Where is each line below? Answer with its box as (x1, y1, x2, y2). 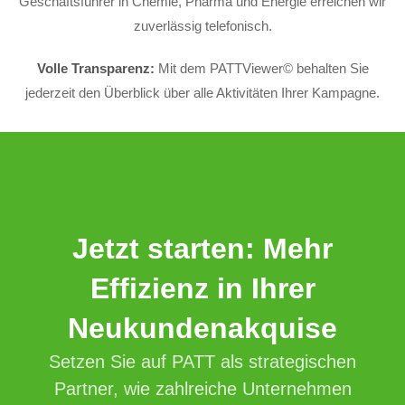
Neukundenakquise (68, 311, 337, 344)
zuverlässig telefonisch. (133, 17, 272, 33)
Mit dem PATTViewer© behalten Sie (154, 60, 369, 76)
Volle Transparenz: (36, 60, 155, 76)
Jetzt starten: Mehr (72, 231, 333, 265)
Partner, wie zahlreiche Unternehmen (53, 378, 352, 399)
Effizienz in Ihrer (89, 271, 316, 305)
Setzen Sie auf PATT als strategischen (49, 351, 356, 372)
